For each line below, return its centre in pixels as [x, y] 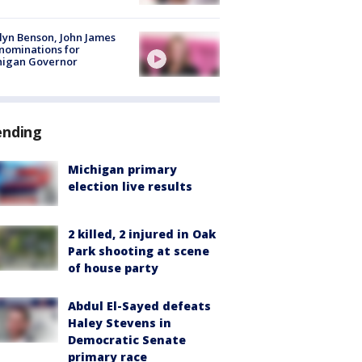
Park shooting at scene [139, 251]
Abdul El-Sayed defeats [139, 306]
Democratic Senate [127, 340]
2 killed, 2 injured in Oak [142, 234]
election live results [130, 186]
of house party [113, 268]
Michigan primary [122, 169]
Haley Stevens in [120, 323]
